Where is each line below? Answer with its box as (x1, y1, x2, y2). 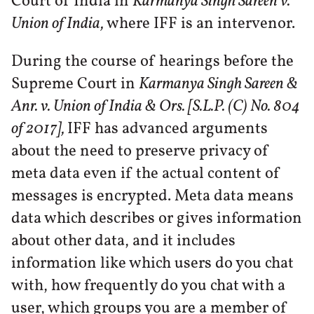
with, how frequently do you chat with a (11, 275, 285, 298)
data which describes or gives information (11, 207, 302, 231)
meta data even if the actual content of (11, 163, 280, 186)
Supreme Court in (11, 73, 139, 96)
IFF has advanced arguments (67, 118, 268, 141)
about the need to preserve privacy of (11, 140, 269, 163)
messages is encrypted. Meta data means (11, 185, 294, 208)
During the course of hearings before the (11, 50, 294, 74)
